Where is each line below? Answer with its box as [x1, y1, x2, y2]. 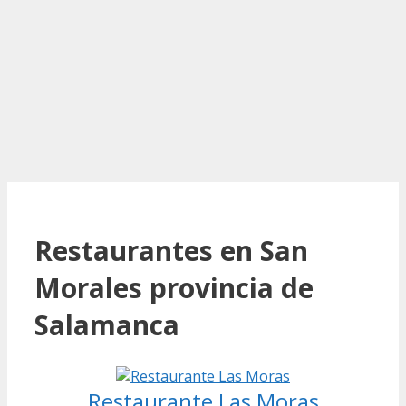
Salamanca [34, 305, 179, 343]
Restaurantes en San [34, 231, 308, 269]
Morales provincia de [34, 268, 314, 306]
